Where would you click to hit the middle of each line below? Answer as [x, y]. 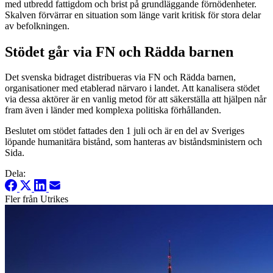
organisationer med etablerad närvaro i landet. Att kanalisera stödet [132, 88]
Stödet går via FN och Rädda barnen [119, 51]
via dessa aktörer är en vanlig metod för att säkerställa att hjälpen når [136, 99]
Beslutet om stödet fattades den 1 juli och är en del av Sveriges [125, 131]
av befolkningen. [37, 26]
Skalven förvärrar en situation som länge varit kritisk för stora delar [133, 15]
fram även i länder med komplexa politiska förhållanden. [113, 110]
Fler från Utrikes [37, 199]
